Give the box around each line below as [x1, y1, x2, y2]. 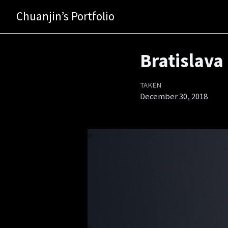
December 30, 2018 [139, 91, 208, 102]
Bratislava [139, 49, 223, 73]
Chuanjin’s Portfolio [16, 9, 115, 24]
